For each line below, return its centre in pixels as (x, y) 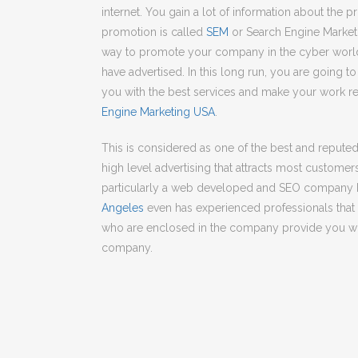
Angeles (123, 208)
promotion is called (154, 32)
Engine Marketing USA (158, 112)
